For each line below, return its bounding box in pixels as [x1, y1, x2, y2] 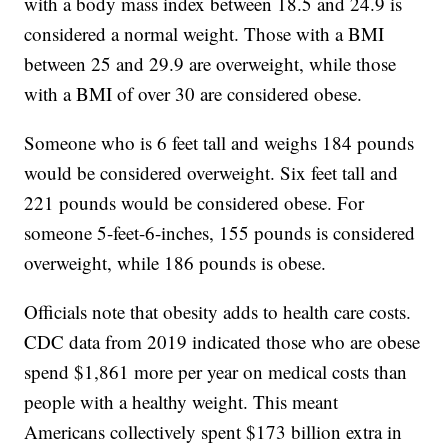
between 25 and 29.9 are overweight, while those [24, 50, 397, 76]
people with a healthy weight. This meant [24, 388, 339, 414]
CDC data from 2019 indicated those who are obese [24, 328, 421, 354]
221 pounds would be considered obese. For [24, 189, 365, 215]
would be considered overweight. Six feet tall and [24, 159, 399, 185]
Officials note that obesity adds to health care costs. [24, 298, 412, 324]
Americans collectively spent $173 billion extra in [24, 418, 403, 444]
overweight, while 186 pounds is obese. [24, 249, 327, 275]
